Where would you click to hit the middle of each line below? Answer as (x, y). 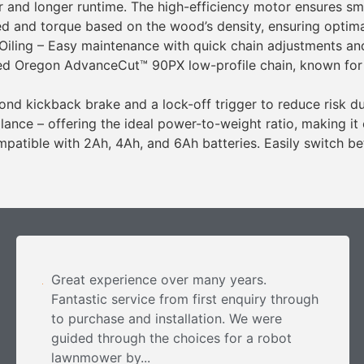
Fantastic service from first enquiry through (185, 299)
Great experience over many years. (159, 279)
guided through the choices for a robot (171, 338)
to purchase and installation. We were (167, 318)
